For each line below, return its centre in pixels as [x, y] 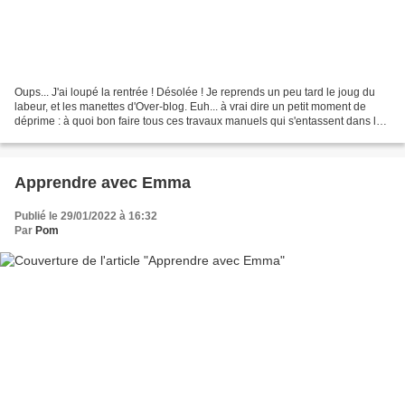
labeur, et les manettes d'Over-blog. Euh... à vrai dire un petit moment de [190, 106]
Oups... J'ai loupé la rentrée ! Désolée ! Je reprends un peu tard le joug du [195, 92]
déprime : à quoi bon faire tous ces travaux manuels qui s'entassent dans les [201, 121]
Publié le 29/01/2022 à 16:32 [86, 216]
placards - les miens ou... [75, 135]
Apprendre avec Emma [103, 182]
